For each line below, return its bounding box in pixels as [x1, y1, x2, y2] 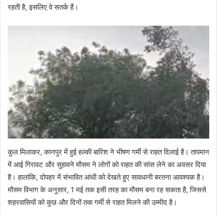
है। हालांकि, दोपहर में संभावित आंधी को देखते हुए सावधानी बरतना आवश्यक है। [8, 172, 205, 182]
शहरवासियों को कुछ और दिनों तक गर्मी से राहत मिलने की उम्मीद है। [8, 198, 177, 207]
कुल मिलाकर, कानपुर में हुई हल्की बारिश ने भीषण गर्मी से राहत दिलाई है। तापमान [8, 147, 209, 157]
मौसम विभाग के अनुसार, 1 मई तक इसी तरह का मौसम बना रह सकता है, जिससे [8, 185, 206, 195]
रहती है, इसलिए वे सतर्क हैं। [8, 2, 78, 12]
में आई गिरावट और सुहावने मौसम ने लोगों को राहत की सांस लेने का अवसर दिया [8, 160, 206, 170]
